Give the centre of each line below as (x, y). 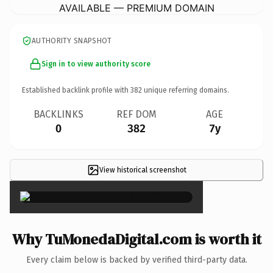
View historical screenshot (143, 170)
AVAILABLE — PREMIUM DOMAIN (136, 8)
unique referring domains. (186, 90)
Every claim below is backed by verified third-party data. (136, 260)
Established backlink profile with (76, 90)
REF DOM (136, 114)
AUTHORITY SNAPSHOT (72, 41)
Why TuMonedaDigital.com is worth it (136, 239)
